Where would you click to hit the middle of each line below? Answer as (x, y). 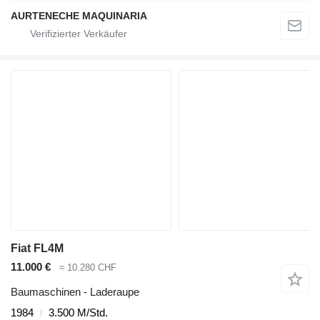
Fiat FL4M (37, 249)
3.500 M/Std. (78, 312)
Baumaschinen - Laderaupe (75, 291)
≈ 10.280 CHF (88, 268)
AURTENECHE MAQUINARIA (79, 16)
